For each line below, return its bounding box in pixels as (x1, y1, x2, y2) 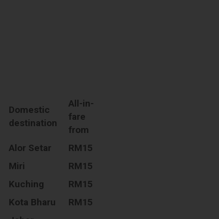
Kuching (9, 178, 44, 190)
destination (9, 117, 58, 129)
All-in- (68, 97, 94, 109)
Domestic (9, 104, 50, 115)
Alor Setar (9, 142, 52, 153)
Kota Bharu (9, 196, 56, 208)
